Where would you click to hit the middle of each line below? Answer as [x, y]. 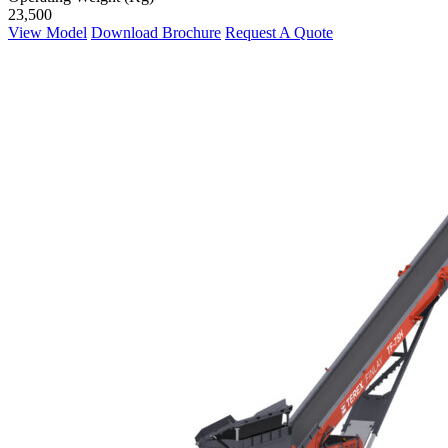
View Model [47, 33]
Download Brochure [156, 33]
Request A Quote [279, 33]
